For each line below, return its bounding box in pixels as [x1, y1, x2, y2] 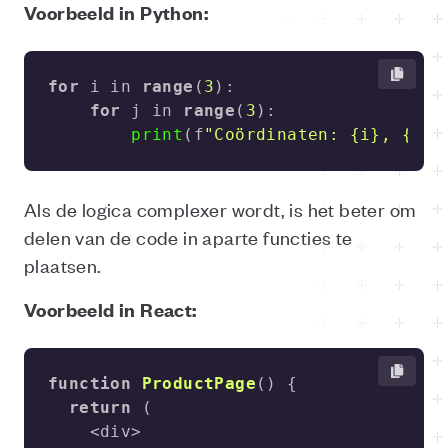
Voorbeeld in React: [24, 297, 197, 322]
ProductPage [141, 374, 257, 393]
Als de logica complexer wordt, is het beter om [24, 196, 417, 221]
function [48, 374, 132, 393]
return [68, 398, 132, 417]
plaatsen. [24, 252, 102, 277]
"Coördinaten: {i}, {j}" [204, 125, 444, 144]
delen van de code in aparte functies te [24, 224, 353, 249]
